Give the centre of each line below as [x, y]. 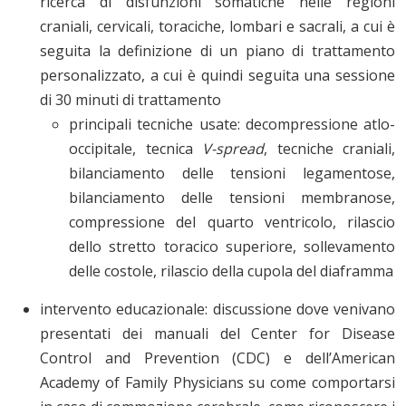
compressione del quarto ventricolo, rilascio [232, 222]
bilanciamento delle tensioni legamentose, [232, 174]
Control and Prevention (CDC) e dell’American [217, 358]
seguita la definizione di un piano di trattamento [217, 51]
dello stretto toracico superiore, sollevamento [232, 247]
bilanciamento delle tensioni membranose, [232, 198]
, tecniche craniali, [329, 149]
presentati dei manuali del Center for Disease [217, 334]
